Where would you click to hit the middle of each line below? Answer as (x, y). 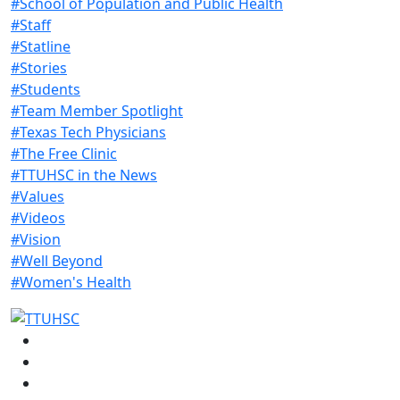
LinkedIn (67, 383)
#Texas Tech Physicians (88, 132)
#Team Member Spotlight (97, 110)
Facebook (71, 340)
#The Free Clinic (64, 153)
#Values (37, 196)
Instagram (74, 361)
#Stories (39, 67)
